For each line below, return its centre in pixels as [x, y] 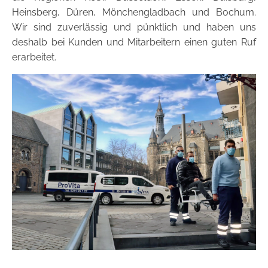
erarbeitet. [34, 57]
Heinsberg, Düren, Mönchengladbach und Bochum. [134, 12]
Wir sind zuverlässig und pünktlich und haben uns [134, 27]
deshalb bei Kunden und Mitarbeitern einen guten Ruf [134, 42]
